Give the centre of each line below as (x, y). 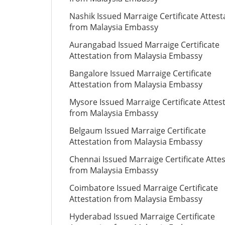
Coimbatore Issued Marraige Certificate (144, 188)
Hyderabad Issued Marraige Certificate (142, 216)
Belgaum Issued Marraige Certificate (138, 131)
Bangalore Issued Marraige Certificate (140, 73)
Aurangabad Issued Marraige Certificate (144, 45)
